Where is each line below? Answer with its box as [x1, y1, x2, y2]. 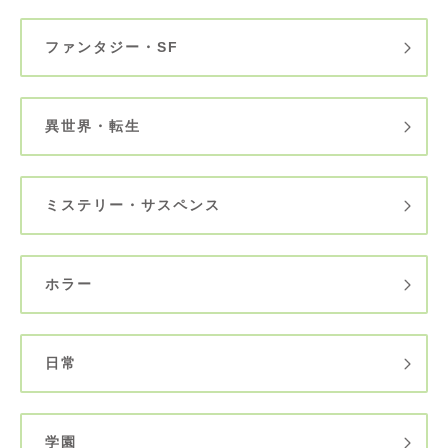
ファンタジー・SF [45, 38, 179, 55]
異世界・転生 [45, 117, 141, 134]
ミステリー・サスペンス [45, 196, 221, 213]
